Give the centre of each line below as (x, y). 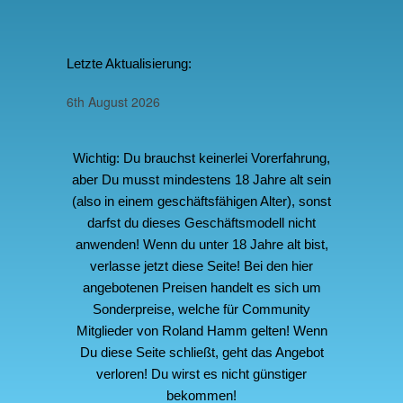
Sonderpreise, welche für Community (201, 309)
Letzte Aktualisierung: (129, 63)
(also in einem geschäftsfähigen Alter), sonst (201, 201)
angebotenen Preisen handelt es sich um (201, 287)
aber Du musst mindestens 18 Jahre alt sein (201, 179)
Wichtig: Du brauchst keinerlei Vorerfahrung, (201, 157)
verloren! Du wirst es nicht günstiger (201, 373)
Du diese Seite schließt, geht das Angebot (201, 352)
